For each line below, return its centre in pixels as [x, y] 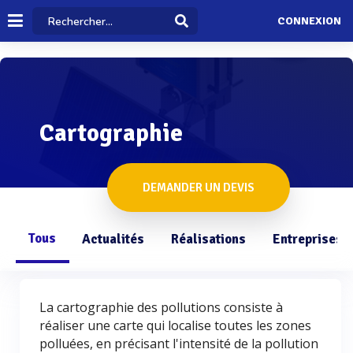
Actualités [113, 239]
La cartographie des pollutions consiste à [161, 307]
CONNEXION [309, 21]
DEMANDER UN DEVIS [199, 188]
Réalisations [208, 239]
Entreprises [308, 239]
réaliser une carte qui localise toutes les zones [175, 325]
